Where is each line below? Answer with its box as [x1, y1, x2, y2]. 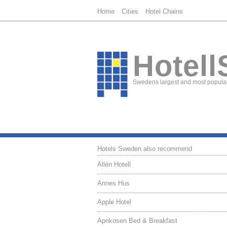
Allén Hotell [97, 161, 131, 168]
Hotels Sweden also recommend [97, 145, 192, 153]
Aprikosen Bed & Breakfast [97, 217, 177, 224]
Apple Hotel [97, 198, 131, 206]
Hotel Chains [145, 8, 183, 15]
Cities [122, 8, 138, 15]
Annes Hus [97, 179, 130, 187]
